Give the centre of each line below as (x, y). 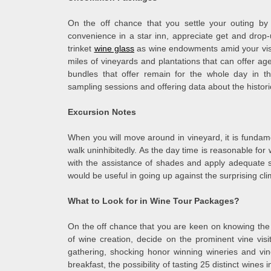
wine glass (114, 49)
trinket (81, 49)
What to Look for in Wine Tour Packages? (154, 201)
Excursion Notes (102, 112)
